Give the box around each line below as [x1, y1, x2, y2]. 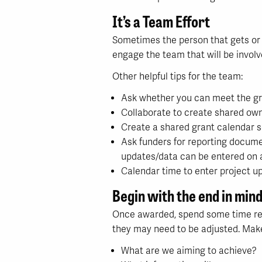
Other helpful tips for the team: [112, 71, 243, 82]
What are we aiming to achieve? [121, 245, 257, 257]
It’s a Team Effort [112, 9, 210, 32]
